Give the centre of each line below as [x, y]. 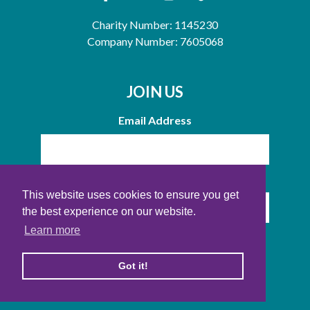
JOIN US [155, 91]
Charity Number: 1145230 [155, 24]
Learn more [53, 230]
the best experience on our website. [109, 212]
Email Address [155, 120]
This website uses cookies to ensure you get [130, 195]
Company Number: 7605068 [155, 41]
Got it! [133, 266]
